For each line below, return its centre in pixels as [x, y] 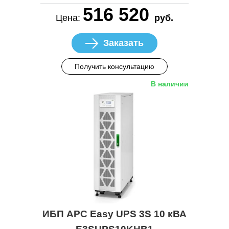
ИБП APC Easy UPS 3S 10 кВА [114, 214]
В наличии [170, 84]
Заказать [123, 43]
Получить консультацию [114, 66]
